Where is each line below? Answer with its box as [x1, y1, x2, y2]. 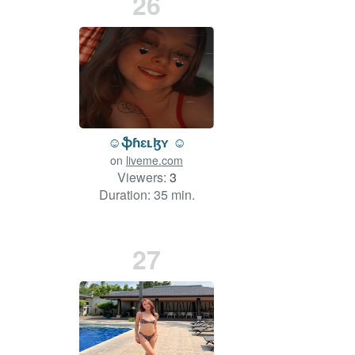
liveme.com [126, 152, 183, 169]
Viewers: [116, 168, 170, 187]
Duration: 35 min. [98, 185, 195, 204]
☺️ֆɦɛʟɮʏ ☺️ [107, 132, 186, 152]
